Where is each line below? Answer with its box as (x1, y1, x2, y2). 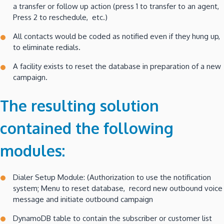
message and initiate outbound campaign (13, 194, 153, 204)
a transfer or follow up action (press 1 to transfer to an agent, (13, 1, 219, 11)
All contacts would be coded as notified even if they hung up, (13, 31, 220, 41)
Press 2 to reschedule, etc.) (13, 12, 107, 22)
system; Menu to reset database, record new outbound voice (13, 183, 222, 193)
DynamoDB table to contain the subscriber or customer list (13, 213, 212, 223)
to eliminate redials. (13, 42, 80, 52)
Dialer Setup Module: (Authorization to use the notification (13, 172, 211, 182)
